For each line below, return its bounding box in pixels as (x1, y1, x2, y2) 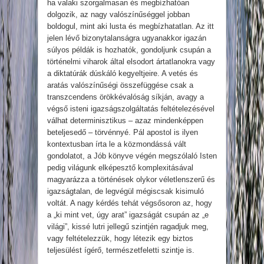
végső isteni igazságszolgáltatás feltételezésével (47, 104, 214, 113)
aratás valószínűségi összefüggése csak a (47, 81, 193, 90)
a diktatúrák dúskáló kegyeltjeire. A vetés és (47, 69, 198, 78)
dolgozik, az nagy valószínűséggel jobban (47, 10, 190, 19)
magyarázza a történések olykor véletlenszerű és (47, 175, 215, 184)
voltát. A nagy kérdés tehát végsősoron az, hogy (47, 199, 212, 207)
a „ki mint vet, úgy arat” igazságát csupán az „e (47, 210, 209, 219)
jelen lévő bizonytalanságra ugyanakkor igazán (47, 34, 206, 42)
